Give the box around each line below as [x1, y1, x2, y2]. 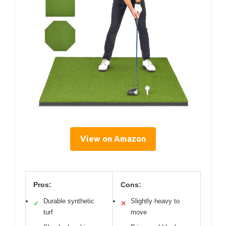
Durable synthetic [43, 197, 94, 205]
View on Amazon [80, 134, 146, 143]
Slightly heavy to [131, 197, 180, 205]
